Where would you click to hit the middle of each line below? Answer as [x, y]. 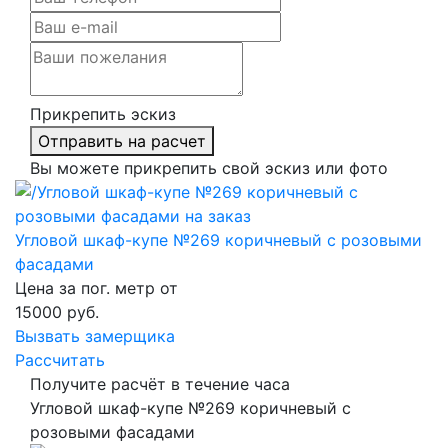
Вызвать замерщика [95, 335]
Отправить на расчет [122, 140]
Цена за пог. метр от [96, 287]
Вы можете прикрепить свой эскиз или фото [209, 167]
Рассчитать [60, 359]
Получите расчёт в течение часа [160, 383]
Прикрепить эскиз [103, 113]
